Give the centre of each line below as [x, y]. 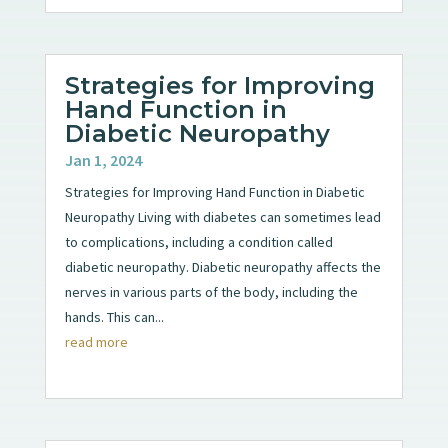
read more [96, 341]
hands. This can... [114, 316]
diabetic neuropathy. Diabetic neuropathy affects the [222, 266]
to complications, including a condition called [198, 241]
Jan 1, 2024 [103, 159]
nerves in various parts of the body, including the [211, 291]
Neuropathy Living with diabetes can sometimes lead [222, 216]
